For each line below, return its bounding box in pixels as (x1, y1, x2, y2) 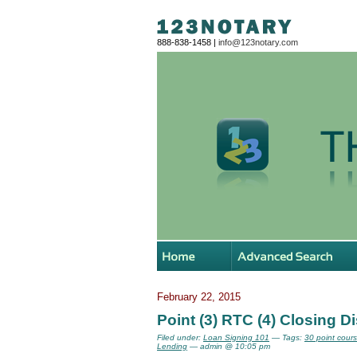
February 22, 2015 (157, 291, 241, 303)
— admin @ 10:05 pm (187, 342, 270, 351)
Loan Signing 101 (203, 333, 269, 342)
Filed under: (157, 333, 203, 342)
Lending (157, 342, 187, 351)
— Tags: (269, 333, 304, 342)
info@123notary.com (218, 37, 298, 47)
